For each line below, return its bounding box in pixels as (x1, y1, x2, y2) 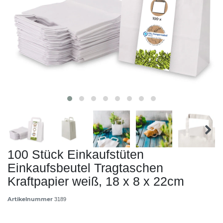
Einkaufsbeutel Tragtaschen (7, 160, 163, 175)
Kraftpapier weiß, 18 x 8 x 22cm (7, 174, 184, 188)
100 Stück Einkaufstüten (7, 147, 144, 161)
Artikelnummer (7, 195, 54, 203)
